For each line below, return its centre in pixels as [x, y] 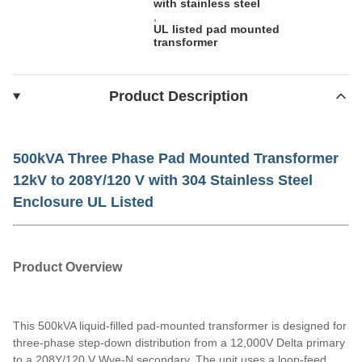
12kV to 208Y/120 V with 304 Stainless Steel [163, 180]
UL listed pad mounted [217, 29]
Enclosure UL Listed [83, 202]
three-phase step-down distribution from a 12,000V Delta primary [179, 342]
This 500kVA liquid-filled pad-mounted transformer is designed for [180, 325]
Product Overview [67, 267]
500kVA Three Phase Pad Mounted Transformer [176, 158]
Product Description [179, 96]
